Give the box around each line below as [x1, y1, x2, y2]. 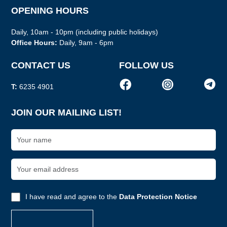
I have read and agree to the [25, 193, 120, 201]
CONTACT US [11, 60, 71, 71]
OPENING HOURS [11, 6, 89, 16]
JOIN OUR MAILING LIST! [11, 107, 122, 118]
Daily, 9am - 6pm [57, 39, 114, 47]
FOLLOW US [119, 60, 174, 71]
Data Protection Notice [119, 193, 198, 201]
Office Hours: [11, 39, 58, 47]
